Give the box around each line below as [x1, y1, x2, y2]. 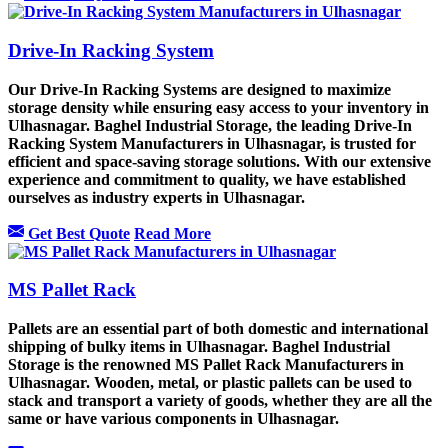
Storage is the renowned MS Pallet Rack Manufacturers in [8, 356, 404, 374]
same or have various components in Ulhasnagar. [8, 410, 343, 428]
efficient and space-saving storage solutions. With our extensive [8, 152, 431, 170]
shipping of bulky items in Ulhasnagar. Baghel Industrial [8, 338, 390, 356]
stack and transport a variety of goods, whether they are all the [8, 392, 432, 410]
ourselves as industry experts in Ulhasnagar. [8, 188, 305, 206]
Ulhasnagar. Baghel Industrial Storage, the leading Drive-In [8, 116, 412, 134]
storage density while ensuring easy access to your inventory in [8, 98, 429, 116]
